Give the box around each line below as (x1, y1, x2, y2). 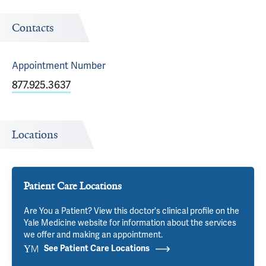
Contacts (12, 21, 54, 35)
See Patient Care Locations (44, 243, 150, 254)
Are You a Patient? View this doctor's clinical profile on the (24, 205, 239, 216)
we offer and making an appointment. (24, 229, 163, 240)
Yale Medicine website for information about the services (24, 217, 236, 228)
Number (68, 59, 106, 72)
